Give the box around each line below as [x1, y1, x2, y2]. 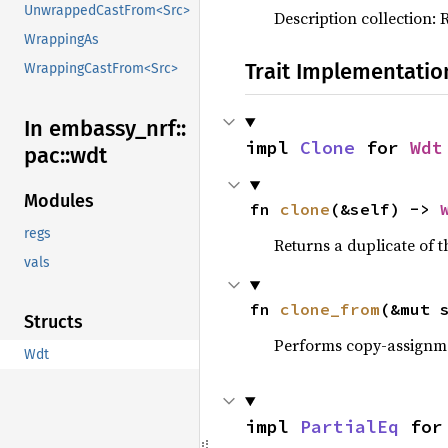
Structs [24, 311, 83, 334]
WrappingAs [24, 31, 99, 49]
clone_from [279, 299, 380, 319]
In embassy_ [24, 115, 146, 143]
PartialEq [300, 415, 399, 438]
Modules [24, 190, 94, 213]
